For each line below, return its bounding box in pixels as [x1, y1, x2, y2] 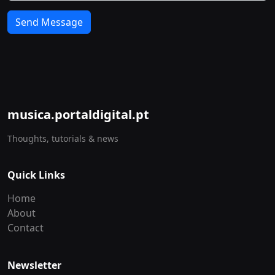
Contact [7, 221, 44, 234]
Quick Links [7, 168, 65, 182]
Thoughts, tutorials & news [7, 133, 118, 144]
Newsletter [7, 258, 61, 272]
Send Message [15, 15, 83, 29]
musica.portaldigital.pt [7, 106, 149, 123]
